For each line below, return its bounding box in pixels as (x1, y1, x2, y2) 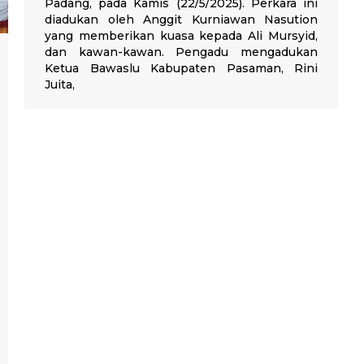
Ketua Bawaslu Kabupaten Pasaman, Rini (45, 61, 318, 76)
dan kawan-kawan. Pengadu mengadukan (45, 45, 318, 60)
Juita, (45, 77, 75, 93)
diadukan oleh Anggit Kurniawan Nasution (45, 12, 318, 28)
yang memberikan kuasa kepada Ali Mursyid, (45, 28, 318, 44)
